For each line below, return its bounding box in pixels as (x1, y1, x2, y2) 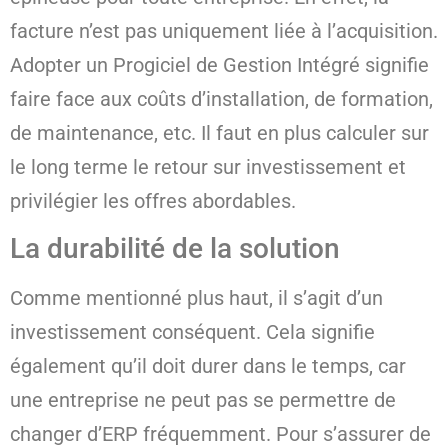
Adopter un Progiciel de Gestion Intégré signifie (10, 52, 429, 77)
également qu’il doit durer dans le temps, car (10, 354, 406, 379)
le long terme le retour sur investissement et (10, 154, 406, 179)
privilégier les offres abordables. (10, 188, 296, 213)
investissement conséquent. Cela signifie (10, 320, 375, 345)
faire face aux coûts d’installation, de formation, (10, 86, 433, 111)
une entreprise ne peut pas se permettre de (10, 388, 396, 413)
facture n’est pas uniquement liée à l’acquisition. (10, 18, 438, 43)
